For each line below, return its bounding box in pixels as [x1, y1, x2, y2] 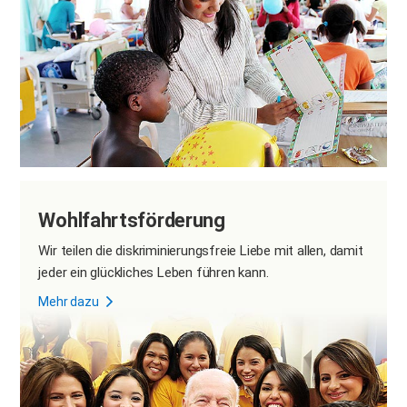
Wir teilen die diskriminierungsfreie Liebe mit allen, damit [38, 243, 363, 260]
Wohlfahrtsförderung [38, 209, 225, 233]
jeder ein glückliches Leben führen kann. [38, 264, 269, 282]
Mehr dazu [38, 294, 99, 310]
